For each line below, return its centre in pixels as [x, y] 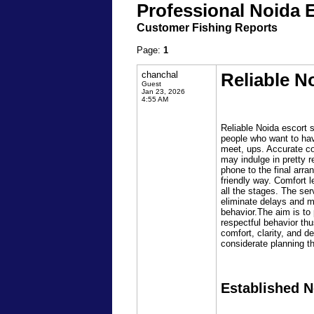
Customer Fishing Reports [207, 28]
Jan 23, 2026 [163, 91]
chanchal [160, 75]
